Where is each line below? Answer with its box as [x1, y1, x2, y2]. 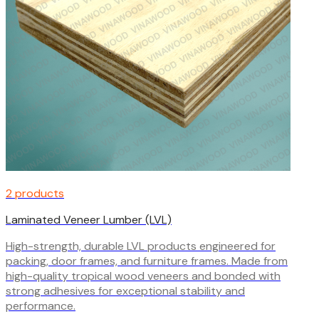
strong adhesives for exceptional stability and [6, 283, 245, 298]
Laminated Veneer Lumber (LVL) [6, 211, 172, 227]
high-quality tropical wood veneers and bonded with [6, 268, 281, 283]
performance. [6, 298, 75, 313]
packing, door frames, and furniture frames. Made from [6, 253, 288, 268]
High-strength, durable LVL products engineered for [6, 238, 276, 253]
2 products [6, 185, 64, 201]
